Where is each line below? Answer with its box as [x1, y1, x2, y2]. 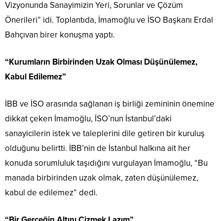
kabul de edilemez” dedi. [5, 187, 98, 198]
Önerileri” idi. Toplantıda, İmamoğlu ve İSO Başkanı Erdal [5, 15, 213, 26]
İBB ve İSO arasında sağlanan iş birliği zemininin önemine [5, 99, 215, 110]
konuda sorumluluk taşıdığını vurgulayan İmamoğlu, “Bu [5, 158, 208, 169]
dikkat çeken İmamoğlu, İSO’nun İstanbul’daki [5, 113, 172, 124]
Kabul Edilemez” [5, 72, 66, 82]
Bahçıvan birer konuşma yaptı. [5, 30, 115, 40]
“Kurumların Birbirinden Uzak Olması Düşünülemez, [5, 57, 197, 68]
